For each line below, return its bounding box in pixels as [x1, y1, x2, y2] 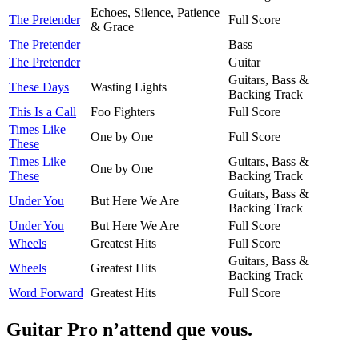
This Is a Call [9, 104, 76, 119]
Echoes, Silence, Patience [91, 5, 220, 19]
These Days [9, 79, 69, 94]
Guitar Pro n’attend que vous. [6, 318, 252, 340]
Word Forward [9, 285, 83, 300]
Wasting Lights [91, 79, 167, 94]
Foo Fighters [91, 104, 155, 119]
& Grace [91, 19, 134, 34]
